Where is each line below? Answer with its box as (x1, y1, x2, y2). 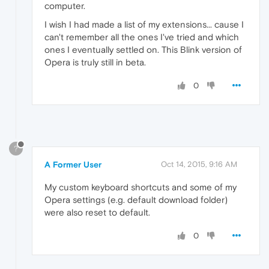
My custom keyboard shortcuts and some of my (44, 182, 237, 193)
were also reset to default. (44, 207, 150, 218)
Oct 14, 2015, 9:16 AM (161, 160, 237, 169)
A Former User (44, 160, 101, 170)
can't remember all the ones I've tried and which (44, 32, 239, 43)
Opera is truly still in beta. (44, 57, 146, 68)
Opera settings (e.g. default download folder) (44, 195, 228, 205)
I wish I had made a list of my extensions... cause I (44, 19, 244, 30)
